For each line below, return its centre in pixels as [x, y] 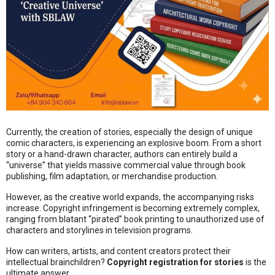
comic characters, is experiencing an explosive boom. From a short [134, 143]
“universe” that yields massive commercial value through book [126, 165]
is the [255, 262]
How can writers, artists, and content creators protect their [118, 251]
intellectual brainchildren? [56, 262]
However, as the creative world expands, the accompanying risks [130, 197]
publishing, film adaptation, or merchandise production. [112, 176]
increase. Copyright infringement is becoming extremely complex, [133, 208]
